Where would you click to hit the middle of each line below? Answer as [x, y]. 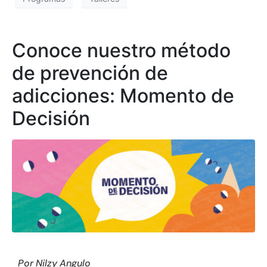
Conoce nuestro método [121, 50]
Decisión [51, 118]
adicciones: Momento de [123, 95]
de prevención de [90, 73]
